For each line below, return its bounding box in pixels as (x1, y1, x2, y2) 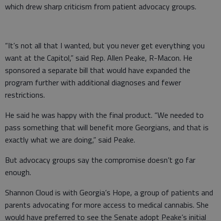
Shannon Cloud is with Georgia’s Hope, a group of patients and (5, 186, 213, 198)
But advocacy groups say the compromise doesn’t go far (5, 153, 195, 166)
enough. (5, 166, 31, 178)
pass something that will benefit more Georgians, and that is (5, 121, 209, 133)
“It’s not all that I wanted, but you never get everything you (5, 39, 205, 51)
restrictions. (5, 88, 45, 101)
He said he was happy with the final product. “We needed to (5, 109, 204, 121)
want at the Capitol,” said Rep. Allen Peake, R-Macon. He (5, 51, 192, 64)
